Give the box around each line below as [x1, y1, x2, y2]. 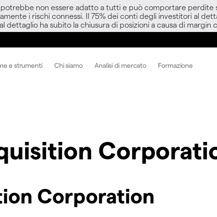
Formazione [158, 61, 193, 69]
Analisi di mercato [94, 61, 147, 69]
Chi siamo [54, 61, 83, 69]
